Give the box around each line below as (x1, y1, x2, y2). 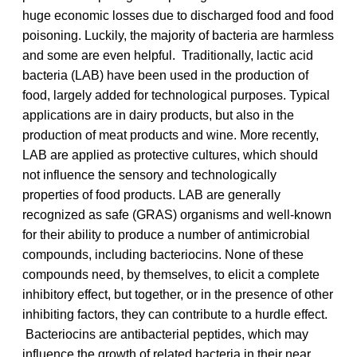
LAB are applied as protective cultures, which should (22, 147, 318, 162)
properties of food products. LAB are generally (22, 187, 280, 202)
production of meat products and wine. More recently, (22, 127, 319, 142)
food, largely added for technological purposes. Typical (22, 88, 330, 102)
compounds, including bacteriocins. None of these (22, 247, 304, 261)
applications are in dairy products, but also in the (22, 108, 294, 122)
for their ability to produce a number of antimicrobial (22, 227, 310, 241)
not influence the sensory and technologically (22, 167, 277, 182)
